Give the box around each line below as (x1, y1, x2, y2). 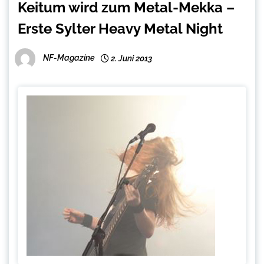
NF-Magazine (43, 53, 95, 63)
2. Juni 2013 (109, 54, 152, 64)
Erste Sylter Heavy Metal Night (18, 20, 223, 38)
